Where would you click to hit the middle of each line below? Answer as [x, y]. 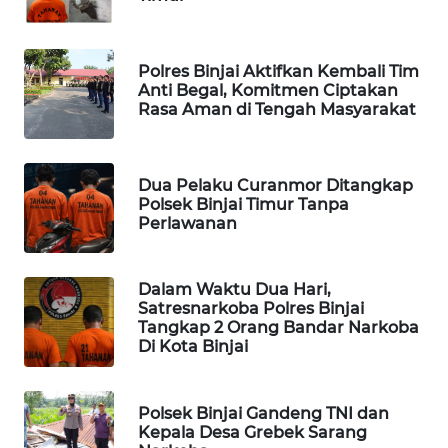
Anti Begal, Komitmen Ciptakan [268, 90]
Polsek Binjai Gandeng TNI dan [263, 413]
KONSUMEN [75, 186]
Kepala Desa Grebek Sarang [252, 432]
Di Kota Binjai [193, 347]
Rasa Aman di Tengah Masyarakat [277, 109]
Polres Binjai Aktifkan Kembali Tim [278, 71]
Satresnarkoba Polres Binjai [251, 309]
